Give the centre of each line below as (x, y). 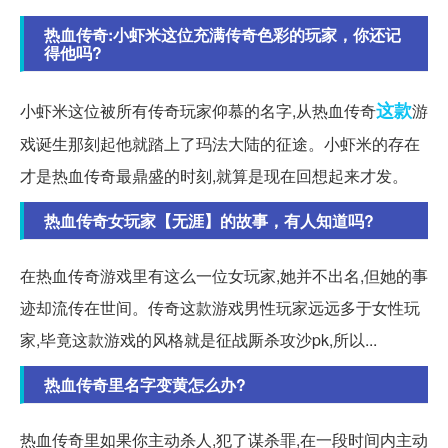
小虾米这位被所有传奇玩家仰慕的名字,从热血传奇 (198, 110)
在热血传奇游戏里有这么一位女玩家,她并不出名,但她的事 (224, 275)
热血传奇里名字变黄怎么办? (145, 384)
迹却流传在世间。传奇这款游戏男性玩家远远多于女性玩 (220, 307)
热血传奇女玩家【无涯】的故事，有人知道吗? (209, 220)
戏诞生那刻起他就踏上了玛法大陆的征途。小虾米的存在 (220, 143)
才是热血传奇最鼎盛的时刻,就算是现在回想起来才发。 (214, 175)
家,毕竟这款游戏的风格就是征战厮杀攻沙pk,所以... (198, 339)
